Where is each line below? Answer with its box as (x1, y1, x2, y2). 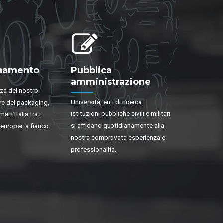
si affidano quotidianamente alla (71, 121, 164, 130)
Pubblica (71, 64, 111, 76)
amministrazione (71, 76, 151, 87)
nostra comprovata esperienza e (71, 133, 165, 142)
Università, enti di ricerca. (71, 98, 143, 106)
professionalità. (71, 145, 116, 154)
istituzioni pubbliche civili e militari (71, 110, 170, 118)
